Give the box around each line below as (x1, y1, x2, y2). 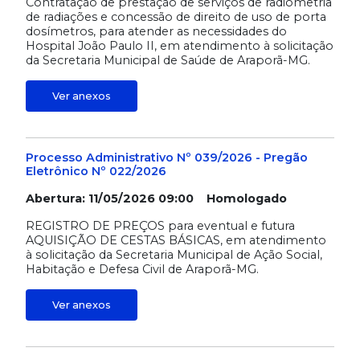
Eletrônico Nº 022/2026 (26, 164, 166, 179)
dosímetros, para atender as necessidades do (26, 24, 287, 39)
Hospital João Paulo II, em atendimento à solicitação (26, 39, 333, 54)
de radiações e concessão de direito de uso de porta (26, 10, 326, 25)
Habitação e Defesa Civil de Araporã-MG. (26, 262, 259, 277)
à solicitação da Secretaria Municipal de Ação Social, (26, 247, 322, 263)
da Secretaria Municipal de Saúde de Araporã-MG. (26, 53, 310, 68)
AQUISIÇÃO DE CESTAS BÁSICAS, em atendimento (26, 233, 326, 248)
